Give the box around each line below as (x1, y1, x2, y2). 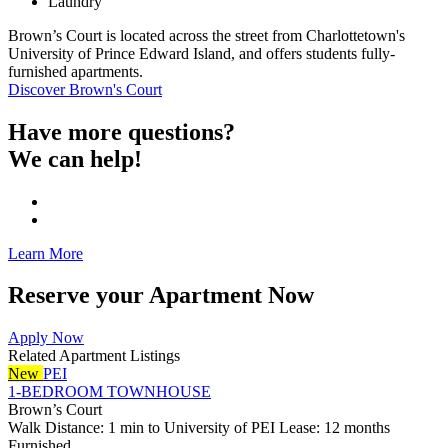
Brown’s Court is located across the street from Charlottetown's (8, 26, 405, 44)
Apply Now (8, 329, 84, 347)
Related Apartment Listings (8, 347, 180, 365)
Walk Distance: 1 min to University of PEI (8, 419, 279, 437)
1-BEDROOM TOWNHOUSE (8, 383, 211, 401)
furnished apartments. (8, 62, 143, 80)
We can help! (8, 145, 142, 172)
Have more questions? (8, 118, 235, 145)
